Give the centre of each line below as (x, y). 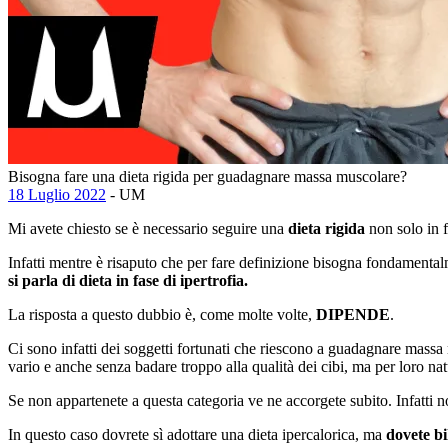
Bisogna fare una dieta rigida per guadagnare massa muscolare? (207, 176)
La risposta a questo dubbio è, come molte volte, (162, 314)
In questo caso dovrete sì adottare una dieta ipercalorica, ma (197, 434)
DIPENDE (353, 314)
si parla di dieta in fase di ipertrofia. (128, 280)
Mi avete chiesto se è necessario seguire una (148, 228)
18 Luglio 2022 (57, 194)
